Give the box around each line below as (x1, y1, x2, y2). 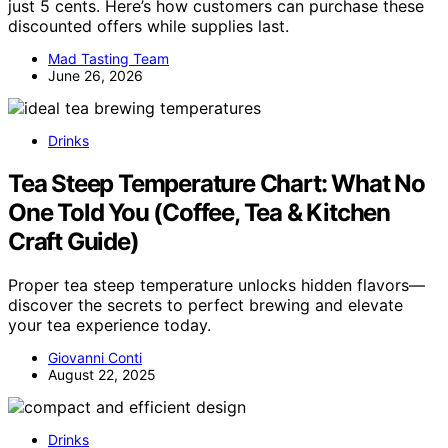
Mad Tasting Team (48, 49, 169, 67)
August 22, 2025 (48, 366, 156, 384)
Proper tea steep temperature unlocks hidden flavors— (8, 275, 425, 296)
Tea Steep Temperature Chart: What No (8, 168, 425, 198)
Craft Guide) (8, 226, 139, 256)
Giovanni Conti (48, 349, 142, 367)
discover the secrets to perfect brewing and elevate (8, 295, 403, 316)
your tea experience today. (8, 315, 211, 336)
